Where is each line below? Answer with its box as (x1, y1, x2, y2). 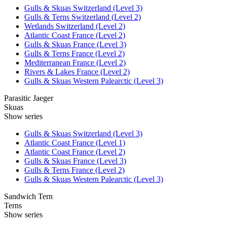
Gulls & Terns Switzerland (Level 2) (24, 12, 141, 21)
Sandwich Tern (4, 192, 53, 201)
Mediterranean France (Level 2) (24, 58, 126, 67)
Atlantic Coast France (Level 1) (24, 138, 125, 147)
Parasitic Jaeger (4, 93, 53, 102)
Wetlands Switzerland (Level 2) (24, 21, 125, 30)
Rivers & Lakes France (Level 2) (24, 67, 130, 76)
